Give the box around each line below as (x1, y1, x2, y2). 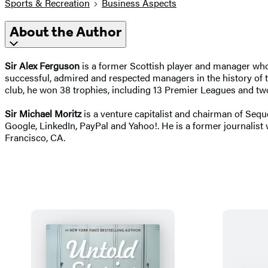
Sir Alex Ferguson (5, 58, 80, 72)
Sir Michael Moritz (5, 106, 81, 120)
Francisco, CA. (5, 130, 65, 144)
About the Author (10, 23, 121, 41)
